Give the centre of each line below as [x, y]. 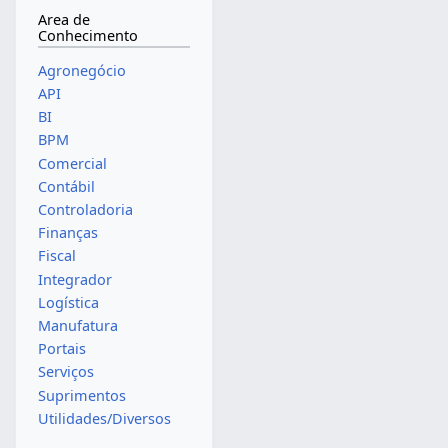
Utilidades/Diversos [104, 418]
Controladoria [85, 209]
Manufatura [77, 326]
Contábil [66, 186]
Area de [63, 20]
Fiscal [56, 256]
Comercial [72, 163]
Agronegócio [81, 70]
